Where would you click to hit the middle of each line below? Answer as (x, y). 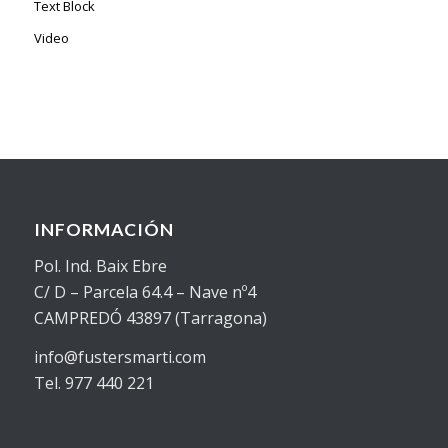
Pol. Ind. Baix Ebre (100, 265)
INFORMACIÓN (103, 230)
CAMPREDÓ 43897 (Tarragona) (150, 317)
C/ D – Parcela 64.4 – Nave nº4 (144, 291)
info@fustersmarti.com (119, 357)
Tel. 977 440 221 (93, 383)
